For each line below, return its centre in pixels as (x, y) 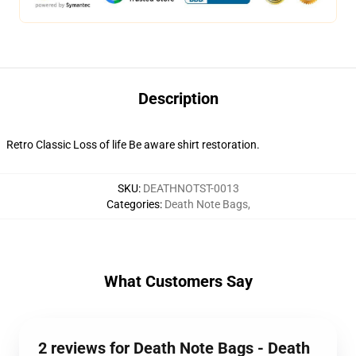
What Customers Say (178, 281)
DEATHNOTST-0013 (191, 188)
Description (178, 99)
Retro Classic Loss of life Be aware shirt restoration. (133, 145)
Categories (133, 204)
